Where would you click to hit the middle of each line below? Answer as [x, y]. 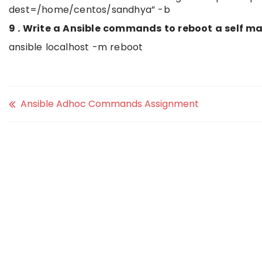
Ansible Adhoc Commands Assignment [110, 104]
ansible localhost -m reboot [76, 47]
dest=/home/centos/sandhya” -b [89, 10]
